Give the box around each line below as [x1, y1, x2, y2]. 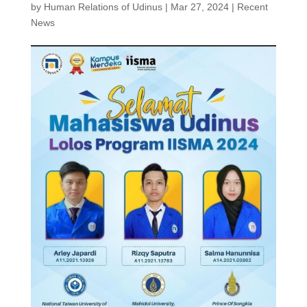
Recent [236, 1, 268, 12]
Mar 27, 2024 [170, 1, 229, 12]
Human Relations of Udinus [43, 1, 162, 12]
